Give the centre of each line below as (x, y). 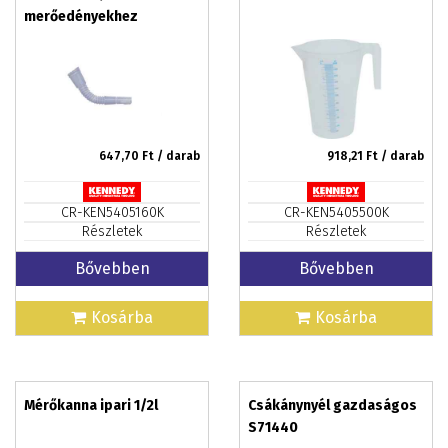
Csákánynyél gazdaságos (332, 405)
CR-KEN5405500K (336, 212)
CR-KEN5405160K (112, 212)
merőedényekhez (81, 16)
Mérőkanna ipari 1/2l (91, 405)
